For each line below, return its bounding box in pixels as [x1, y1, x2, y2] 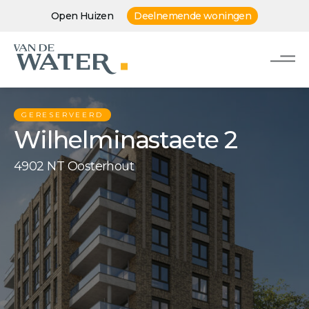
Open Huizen [50, 9, 114, 22]
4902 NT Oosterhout [14, 159, 134, 174]
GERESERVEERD [21, 110, 103, 119]
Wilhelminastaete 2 [14, 125, 238, 154]
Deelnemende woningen [134, 10, 252, 22]
